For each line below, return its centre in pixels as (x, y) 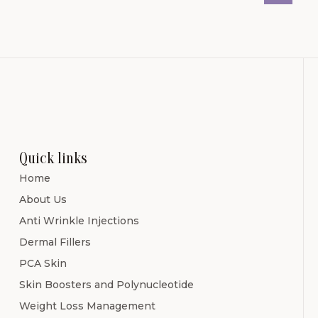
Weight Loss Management (87, 306)
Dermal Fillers (55, 242)
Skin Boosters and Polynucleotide (106, 284)
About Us (43, 199)
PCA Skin (43, 263)
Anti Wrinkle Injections (79, 220)
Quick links (53, 158)
